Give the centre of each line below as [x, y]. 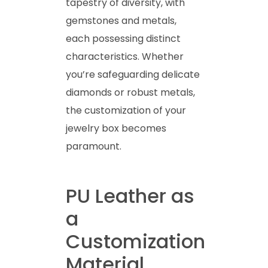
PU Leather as [130, 196]
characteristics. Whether [125, 56]
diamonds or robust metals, [130, 92]
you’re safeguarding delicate [133, 74]
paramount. [94, 146]
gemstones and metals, [121, 20]
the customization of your [126, 110]
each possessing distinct [123, 38]
